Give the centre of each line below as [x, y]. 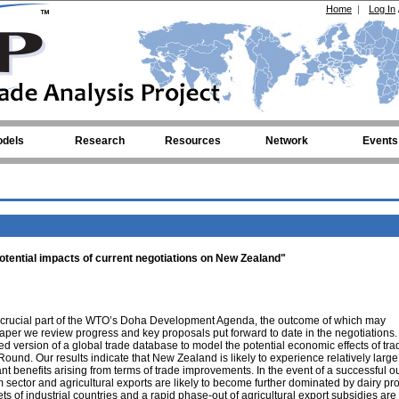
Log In [382, 9]
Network [286, 141]
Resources [193, 141]
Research [99, 141]
